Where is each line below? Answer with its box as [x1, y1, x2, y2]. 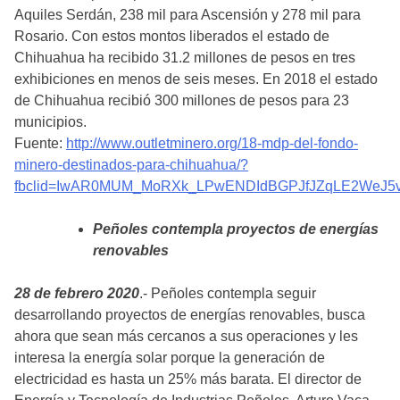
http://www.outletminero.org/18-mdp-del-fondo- [66, 135, 358, 151]
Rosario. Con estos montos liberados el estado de [14, 28, 329, 44]
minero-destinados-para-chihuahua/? [14, 156, 248, 172]
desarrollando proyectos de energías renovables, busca [14, 306, 365, 322]
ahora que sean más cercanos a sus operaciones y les [14, 328, 358, 344]
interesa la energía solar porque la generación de [14, 349, 325, 365]
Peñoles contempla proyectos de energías [93, 221, 379, 237]
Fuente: [14, 135, 66, 151]
